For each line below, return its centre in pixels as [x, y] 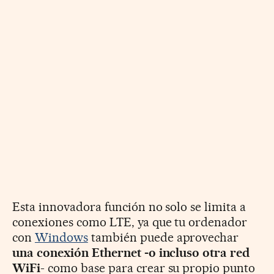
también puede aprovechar [163, 237]
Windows [61, 237]
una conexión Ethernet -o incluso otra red [131, 252]
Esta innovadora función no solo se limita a [129, 206]
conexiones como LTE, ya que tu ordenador [130, 222]
